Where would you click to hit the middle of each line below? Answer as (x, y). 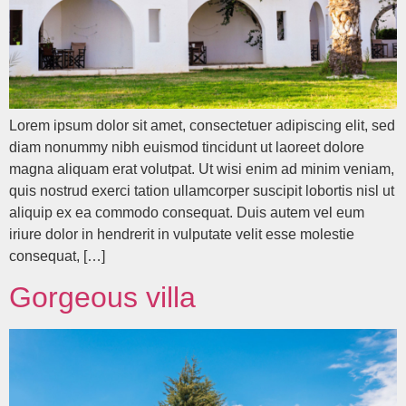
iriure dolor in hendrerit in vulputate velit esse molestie (182, 234)
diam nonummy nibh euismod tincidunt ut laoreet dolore (187, 147)
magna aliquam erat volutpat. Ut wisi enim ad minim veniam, (202, 169)
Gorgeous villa (102, 298)
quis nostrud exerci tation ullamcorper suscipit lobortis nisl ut (202, 190)
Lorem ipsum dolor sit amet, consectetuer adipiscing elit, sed (202, 125)
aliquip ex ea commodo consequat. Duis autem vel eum (187, 212)
